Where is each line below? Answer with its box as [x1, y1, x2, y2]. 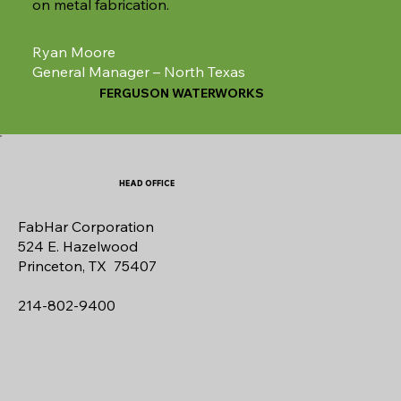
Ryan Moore [31, 43, 115, 62]
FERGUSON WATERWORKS [98, 85, 264, 101]
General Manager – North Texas [31, 63, 249, 81]
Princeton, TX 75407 [18, 256, 157, 275]
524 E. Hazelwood [18, 236, 138, 255]
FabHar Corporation [18, 217, 154, 235]
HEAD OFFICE [119, 177, 175, 188]
